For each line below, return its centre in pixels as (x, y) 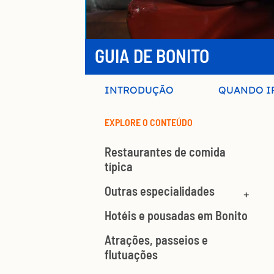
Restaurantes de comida (165, 152)
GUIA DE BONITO (152, 56)
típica (119, 167)
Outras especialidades (160, 191)
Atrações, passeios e (156, 240)
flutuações (131, 255)
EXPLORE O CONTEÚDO (149, 122)
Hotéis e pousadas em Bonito (176, 216)
